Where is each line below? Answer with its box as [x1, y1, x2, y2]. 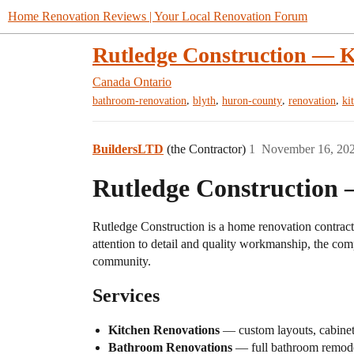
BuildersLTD [92, 142, 164, 156]
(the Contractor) [167, 142, 249, 156]
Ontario [134, 75, 171, 88]
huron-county [222, 95, 282, 107]
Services [92, 285, 160, 307]
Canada [92, 75, 130, 88]
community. [92, 254, 151, 269]
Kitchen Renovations [108, 323, 220, 337]
